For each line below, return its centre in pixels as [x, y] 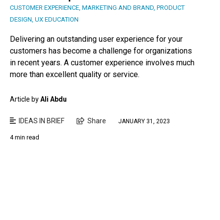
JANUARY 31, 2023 [144, 122]
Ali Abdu [54, 99]
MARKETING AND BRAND [118, 7]
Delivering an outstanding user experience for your [96, 39]
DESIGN [21, 19]
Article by [25, 99]
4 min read [25, 137]
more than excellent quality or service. [75, 74]
